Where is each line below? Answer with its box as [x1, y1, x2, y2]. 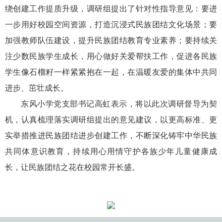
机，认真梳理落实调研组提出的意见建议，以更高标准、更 [5, 114, 217, 124]
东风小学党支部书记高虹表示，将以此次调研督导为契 [21, 98, 217, 109]
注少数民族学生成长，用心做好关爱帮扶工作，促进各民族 [5, 51, 217, 61]
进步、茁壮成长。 [5, 82, 68, 93]
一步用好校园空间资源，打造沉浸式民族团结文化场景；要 [5, 19, 217, 29]
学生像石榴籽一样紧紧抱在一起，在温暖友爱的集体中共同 [5, 66, 217, 77]
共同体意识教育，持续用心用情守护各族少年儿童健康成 [5, 146, 217, 156]
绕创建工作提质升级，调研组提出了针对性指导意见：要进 [5, 3, 217, 13]
